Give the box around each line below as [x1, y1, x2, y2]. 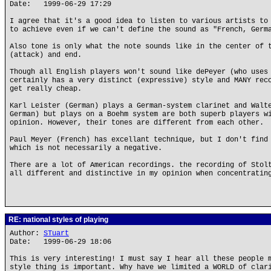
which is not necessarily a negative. [10, 144, 162, 152]
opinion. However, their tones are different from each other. [10, 119, 264, 127]
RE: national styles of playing [7, 215, 108, 224]
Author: [10, 229, 44, 238]
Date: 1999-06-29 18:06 [10, 238, 111, 246]
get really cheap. [10, 85, 82, 93]
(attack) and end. [10, 51, 82, 59]
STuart [44, 229, 69, 238]
